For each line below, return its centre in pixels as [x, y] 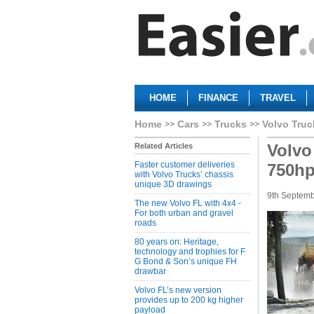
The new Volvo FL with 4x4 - [188, 203]
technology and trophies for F [190, 252]
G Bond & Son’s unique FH [186, 261]
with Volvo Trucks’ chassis [184, 175]
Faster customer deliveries [185, 165]
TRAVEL [278, 98]
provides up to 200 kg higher [189, 300]
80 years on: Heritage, [177, 242]
